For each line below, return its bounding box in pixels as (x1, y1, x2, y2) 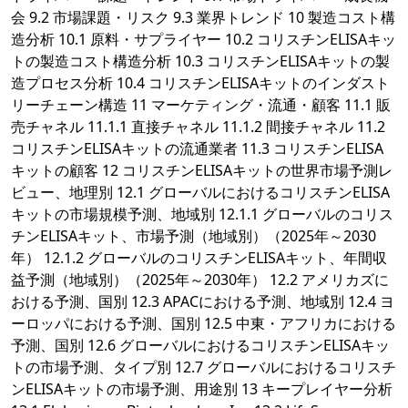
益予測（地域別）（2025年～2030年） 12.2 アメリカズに (11, 270, 389, 291)
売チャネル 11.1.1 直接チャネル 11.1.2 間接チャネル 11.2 (11, 117, 385, 138)
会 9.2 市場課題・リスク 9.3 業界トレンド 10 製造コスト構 (11, 7, 395, 28)
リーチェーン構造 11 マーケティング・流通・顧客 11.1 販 (11, 95, 391, 116)
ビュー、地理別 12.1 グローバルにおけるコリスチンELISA (11, 182, 390, 203)
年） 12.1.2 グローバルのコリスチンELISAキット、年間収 (11, 248, 387, 269)
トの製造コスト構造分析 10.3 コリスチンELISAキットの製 (11, 51, 390, 72)
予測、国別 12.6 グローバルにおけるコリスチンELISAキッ (11, 335, 390, 356)
